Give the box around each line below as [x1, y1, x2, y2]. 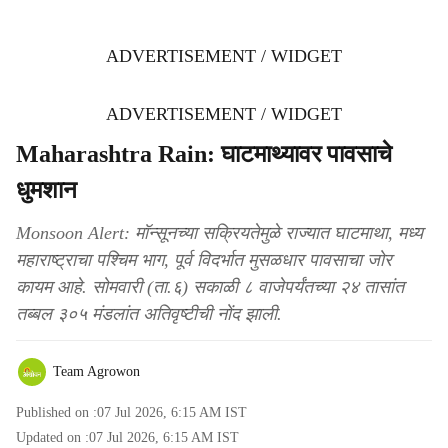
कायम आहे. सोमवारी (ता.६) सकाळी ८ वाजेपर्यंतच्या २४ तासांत [16, 277, 404, 297]
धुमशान [16, 177, 77, 203]
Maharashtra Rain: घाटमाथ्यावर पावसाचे [16, 141, 392, 167]
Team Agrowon [53, 364, 140, 379]
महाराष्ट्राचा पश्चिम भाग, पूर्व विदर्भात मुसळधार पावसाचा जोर [16, 250, 392, 270]
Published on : [16, 405, 97, 420]
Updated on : [16, 430, 89, 445]
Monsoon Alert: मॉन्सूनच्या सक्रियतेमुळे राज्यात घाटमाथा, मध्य [16, 223, 423, 243]
